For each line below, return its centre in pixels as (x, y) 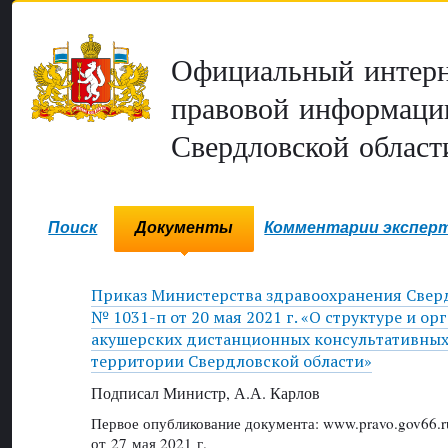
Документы (184, 228)
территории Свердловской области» (231, 361)
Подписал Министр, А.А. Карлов (205, 392)
